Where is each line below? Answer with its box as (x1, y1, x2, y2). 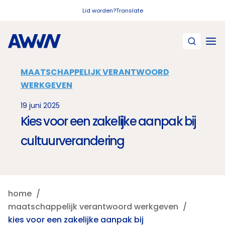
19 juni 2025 (21, 100, 60, 110)
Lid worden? (82, 7, 116, 15)
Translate (116, 7, 143, 15)
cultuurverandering (21, 133, 125, 149)
